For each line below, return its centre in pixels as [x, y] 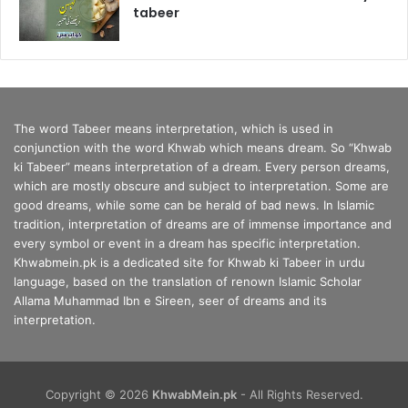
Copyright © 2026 [98, 395]
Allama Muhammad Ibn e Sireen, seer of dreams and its [170, 301]
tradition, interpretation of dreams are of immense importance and [203, 224]
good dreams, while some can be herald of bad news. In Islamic [194, 205]
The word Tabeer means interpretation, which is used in [173, 129]
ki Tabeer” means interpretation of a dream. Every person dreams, [202, 167]
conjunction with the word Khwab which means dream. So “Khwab [203, 148]
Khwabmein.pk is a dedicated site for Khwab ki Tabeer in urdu [189, 263]
